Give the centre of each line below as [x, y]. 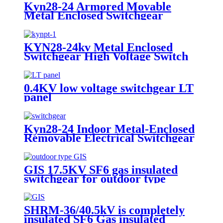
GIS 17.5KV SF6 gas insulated [101, 169]
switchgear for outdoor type [95, 178]
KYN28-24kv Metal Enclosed [98, 47]
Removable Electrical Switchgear [109, 138]
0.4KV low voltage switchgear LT [109, 88]
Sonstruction [56, 156]
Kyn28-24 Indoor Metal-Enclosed [109, 129]
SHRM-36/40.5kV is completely [104, 210]
